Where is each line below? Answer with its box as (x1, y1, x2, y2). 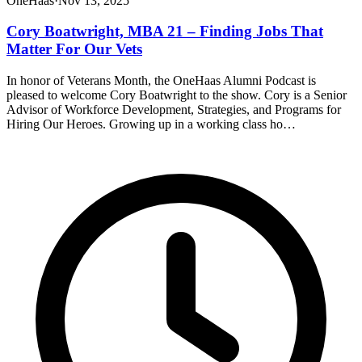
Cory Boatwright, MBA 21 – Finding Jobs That (6, 23, 323, 40)
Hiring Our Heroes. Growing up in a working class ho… (6, 116, 296, 131)
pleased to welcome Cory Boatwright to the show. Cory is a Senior (6, 87, 347, 102)
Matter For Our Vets (6, 40, 142, 58)
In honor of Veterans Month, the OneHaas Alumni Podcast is (6, 73, 316, 87)
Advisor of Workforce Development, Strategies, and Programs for (6, 102, 341, 116)
